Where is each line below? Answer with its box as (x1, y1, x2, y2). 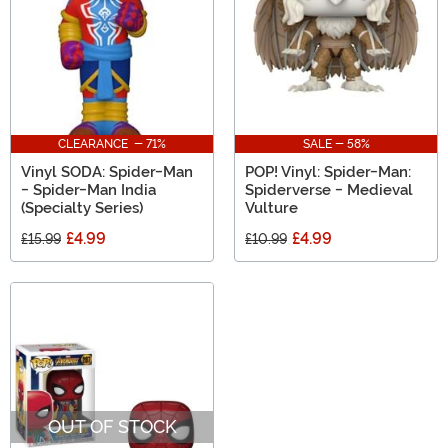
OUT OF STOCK (47, 415, 177, 437)
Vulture (245, 198, 298, 217)
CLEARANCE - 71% (58, 136, 166, 151)
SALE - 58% (302, 136, 370, 151)
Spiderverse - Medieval (245, 180, 413, 199)
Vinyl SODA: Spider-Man (21, 162, 193, 181)
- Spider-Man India (21, 180, 156, 199)
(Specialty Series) (21, 198, 143, 217)
